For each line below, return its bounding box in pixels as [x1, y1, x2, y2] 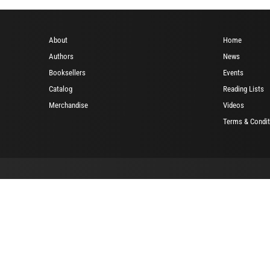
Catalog [49, 84, 72, 93]
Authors [49, 51, 74, 61]
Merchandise [49, 100, 88, 110]
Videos [223, 100, 244, 110]
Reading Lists [223, 84, 264, 93]
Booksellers [49, 67, 86, 77]
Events [223, 67, 243, 77]
